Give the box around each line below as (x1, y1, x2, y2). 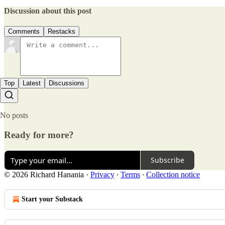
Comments (8, 28, 40, 36)
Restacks (48, 28, 75, 36)
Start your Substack (22, 195, 83, 203)
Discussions (49, 79, 84, 87)
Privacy (90, 170, 115, 179)
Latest (23, 79, 41, 87)
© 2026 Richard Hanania (4, 170, 84, 179)
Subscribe (151, 155, 184, 165)
